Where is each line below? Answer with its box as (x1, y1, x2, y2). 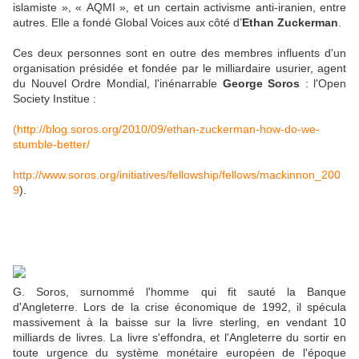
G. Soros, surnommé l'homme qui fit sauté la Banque (13, 285, 346, 299)
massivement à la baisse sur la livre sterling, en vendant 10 (13, 316, 346, 329)
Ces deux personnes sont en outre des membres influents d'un (13, 46, 346, 60)
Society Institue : (13, 92, 96, 106)
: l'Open (300, 77, 346, 91)
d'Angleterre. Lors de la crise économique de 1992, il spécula (13, 301, 346, 314)
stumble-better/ (13, 138, 90, 151)
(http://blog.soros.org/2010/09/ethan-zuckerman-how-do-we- (13, 123, 320, 136)
